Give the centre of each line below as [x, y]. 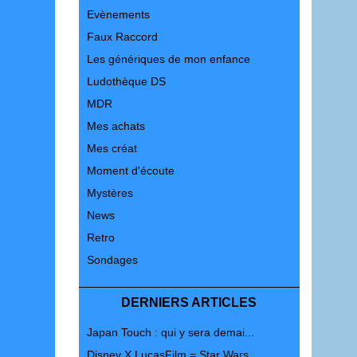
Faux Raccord [122, 37]
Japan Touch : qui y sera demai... [170, 332]
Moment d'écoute [130, 171]
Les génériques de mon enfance [168, 59]
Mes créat [112, 148]
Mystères [110, 193]
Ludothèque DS [126, 81]
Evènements [118, 14]
